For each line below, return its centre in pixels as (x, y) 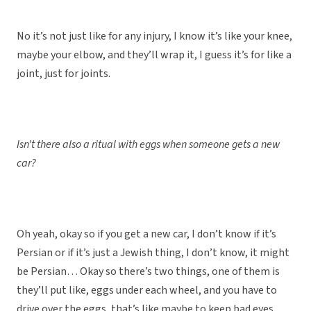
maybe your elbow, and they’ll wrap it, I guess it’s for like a (154, 55)
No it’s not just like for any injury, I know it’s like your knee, (154, 36)
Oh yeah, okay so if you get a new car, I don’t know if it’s (146, 234)
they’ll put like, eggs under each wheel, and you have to (147, 291)
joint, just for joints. (64, 74)
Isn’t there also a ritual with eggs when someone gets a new (148, 145)
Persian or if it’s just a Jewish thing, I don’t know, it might (153, 253)
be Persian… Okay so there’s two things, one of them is (148, 272)
